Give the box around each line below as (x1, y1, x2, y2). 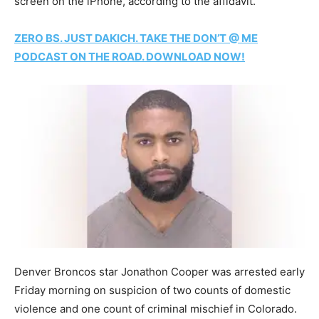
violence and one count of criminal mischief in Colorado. (14, 301, 297, 315)
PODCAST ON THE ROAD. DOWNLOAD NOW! (14, 50, 245, 64)
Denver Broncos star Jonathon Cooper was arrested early (14, 264, 305, 278)
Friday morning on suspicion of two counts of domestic (14, 283, 291, 297)
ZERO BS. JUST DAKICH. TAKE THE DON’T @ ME (14, 31, 258, 46)
